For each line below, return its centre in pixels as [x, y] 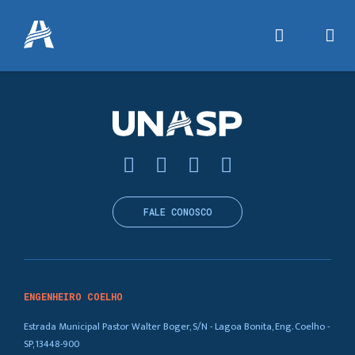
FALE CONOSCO [177, 212]
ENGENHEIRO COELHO [73, 297]
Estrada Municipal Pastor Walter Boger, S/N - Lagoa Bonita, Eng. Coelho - [177, 326]
